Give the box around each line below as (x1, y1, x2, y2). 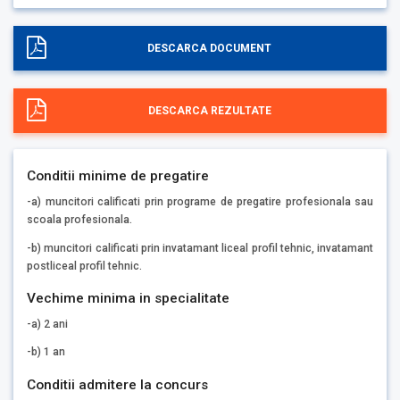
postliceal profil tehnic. (27, 259, 142, 272)
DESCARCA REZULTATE (147, 104, 271, 118)
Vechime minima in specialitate (27, 289, 229, 306)
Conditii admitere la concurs (27, 376, 208, 393)
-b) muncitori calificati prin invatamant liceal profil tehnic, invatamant (27, 241, 373, 254)
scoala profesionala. (27, 212, 132, 226)
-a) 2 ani (27, 317, 68, 330)
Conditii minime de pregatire (27, 167, 209, 184)
